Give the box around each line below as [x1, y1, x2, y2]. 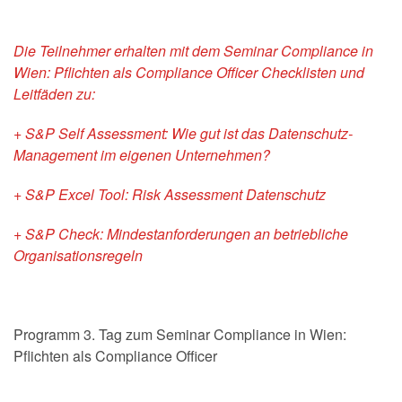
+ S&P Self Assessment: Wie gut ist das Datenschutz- [13, 123, 353, 144]
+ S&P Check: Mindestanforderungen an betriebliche [13, 223, 348, 244]
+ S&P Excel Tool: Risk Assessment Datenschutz [13, 184, 326, 205]
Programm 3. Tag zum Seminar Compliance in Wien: [13, 324, 346, 345]
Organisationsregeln [13, 245, 143, 266]
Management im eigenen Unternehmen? [13, 144, 270, 165]
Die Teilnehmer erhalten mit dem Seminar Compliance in [13, 40, 373, 61]
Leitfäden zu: [13, 83, 95, 104]
